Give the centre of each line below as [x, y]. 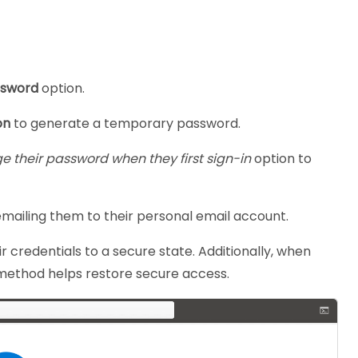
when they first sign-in [181, 158]
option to [281, 158]
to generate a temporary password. [125, 123]
